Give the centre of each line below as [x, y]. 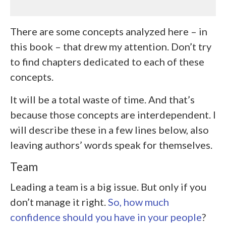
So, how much [138, 202]
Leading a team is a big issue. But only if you [108, 187]
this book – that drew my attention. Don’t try [111, 46]
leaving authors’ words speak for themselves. [111, 145]
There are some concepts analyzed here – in [109, 31]
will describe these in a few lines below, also [109, 130]
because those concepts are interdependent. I [113, 115]
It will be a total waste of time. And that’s [102, 99]
